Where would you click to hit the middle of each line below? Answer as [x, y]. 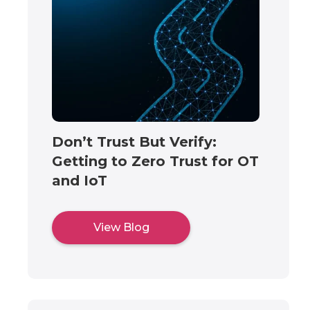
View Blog [121, 227]
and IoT [80, 180]
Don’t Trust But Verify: [134, 142]
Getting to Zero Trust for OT [155, 161]
